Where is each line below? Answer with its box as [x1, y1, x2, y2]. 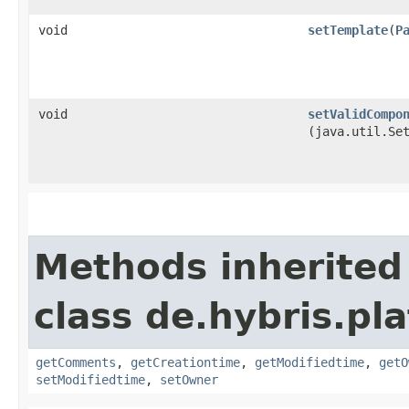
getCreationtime [131, 354, 240, 370]
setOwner [160, 372, 218, 387]
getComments [36, 354, 116, 370]
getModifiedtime [255, 354, 364, 370]
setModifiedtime [36, 372, 145, 387]
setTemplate [308, 22, 388, 37]
